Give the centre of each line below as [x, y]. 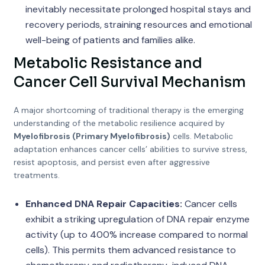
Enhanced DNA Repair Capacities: [104, 204]
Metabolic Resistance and [108, 63]
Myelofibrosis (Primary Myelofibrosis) [92, 136]
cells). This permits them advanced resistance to [130, 250]
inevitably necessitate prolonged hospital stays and [138, 9]
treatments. [36, 175]
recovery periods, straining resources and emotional [138, 25]
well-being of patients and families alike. [110, 40]
